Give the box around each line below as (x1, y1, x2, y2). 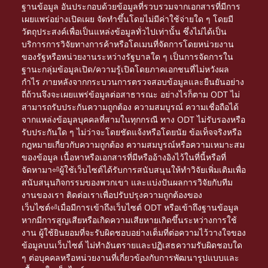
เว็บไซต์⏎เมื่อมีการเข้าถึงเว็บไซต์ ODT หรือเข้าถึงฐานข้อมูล (22, 202, 239, 213)
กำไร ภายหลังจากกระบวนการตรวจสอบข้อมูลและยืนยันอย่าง (22, 76, 245, 87)
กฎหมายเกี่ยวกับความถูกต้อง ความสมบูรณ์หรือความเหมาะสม (22, 139, 245, 150)
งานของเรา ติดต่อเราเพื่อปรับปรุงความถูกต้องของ (22, 189, 203, 200)
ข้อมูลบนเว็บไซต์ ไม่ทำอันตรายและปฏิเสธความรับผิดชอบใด (22, 239, 243, 251)
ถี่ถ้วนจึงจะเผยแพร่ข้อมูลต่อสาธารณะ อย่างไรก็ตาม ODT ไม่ (22, 89, 240, 100)
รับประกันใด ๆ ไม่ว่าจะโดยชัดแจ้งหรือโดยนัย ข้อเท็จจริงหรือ (22, 126, 242, 138)
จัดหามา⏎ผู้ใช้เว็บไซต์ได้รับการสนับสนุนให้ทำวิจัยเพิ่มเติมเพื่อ (22, 164, 246, 175)
